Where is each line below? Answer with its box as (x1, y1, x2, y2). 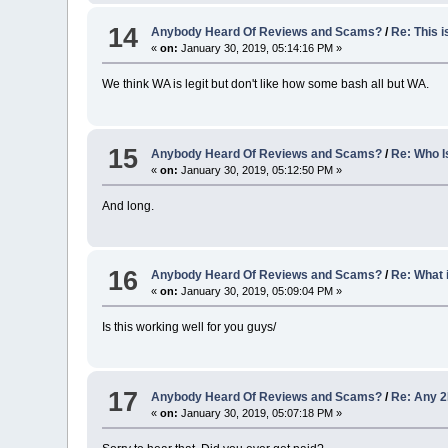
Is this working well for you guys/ (102, 320, 277, 335)
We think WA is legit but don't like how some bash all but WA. (102, 77, 430, 92)
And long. (102, 198, 155, 213)
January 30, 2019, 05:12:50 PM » (178, 163, 343, 176)
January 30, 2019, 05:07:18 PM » (178, 406, 343, 419)
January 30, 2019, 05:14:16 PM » (178, 42, 343, 55)
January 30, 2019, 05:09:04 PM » (178, 285, 343, 298)
